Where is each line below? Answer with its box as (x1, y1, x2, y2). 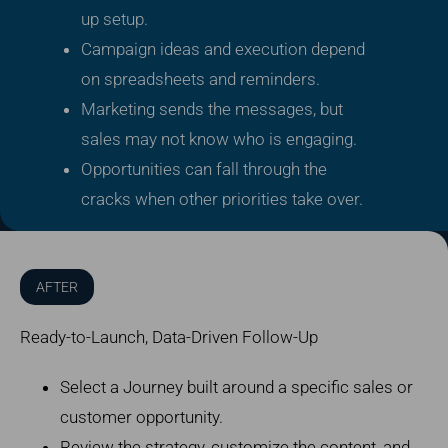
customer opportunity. (59, 406, 223, 427)
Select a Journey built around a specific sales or (59, 376, 413, 397)
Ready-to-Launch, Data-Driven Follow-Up (19, 326, 318, 347)
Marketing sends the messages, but (80, 98, 343, 119)
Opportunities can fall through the (80, 158, 327, 179)
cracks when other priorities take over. (80, 188, 363, 209)
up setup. (80, 8, 148, 29)
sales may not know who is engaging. (80, 128, 357, 149)
